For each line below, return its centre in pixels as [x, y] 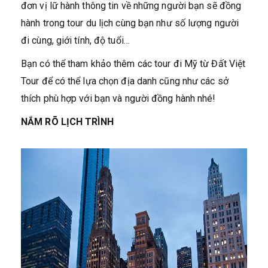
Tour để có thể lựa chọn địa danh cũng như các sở [125, 81]
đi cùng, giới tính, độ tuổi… [75, 40]
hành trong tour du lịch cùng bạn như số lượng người [130, 23]
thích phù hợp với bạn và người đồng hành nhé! [118, 98]
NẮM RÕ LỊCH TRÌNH [67, 121]
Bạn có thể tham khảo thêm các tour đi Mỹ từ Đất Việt [133, 63]
